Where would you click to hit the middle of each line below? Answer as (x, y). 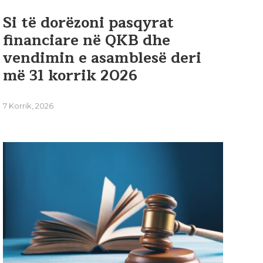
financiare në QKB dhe (87, 41)
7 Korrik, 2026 (28, 106)
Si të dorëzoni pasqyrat (89, 23)
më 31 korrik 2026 (70, 76)
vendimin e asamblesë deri (102, 58)
